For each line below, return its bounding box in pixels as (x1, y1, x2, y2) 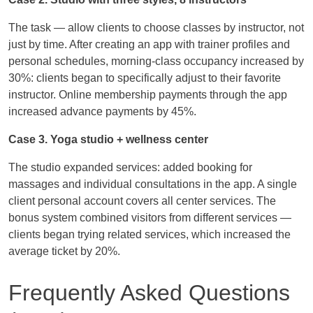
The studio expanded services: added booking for (8, 161, 252, 174)
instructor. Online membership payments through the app (8, 89, 287, 101)
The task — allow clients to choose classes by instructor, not (8, 22, 304, 34)
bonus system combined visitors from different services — (8, 212, 291, 224)
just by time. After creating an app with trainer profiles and (8, 38, 290, 51)
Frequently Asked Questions (8, 279, 290, 305)
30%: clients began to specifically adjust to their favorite (8, 72, 281, 85)
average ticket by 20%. (8, 245, 120, 258)
